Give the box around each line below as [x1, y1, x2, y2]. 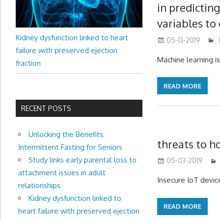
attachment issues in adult [18, 167, 106, 177]
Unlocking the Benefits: [28, 129, 105, 139]
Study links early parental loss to [28, 155, 137, 165]
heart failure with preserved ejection [18, 206, 139, 216]
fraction [16, 58, 41, 68]
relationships [18, 180, 60, 190]
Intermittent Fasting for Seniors [18, 142, 122, 152]
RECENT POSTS [21, 104, 72, 112]
